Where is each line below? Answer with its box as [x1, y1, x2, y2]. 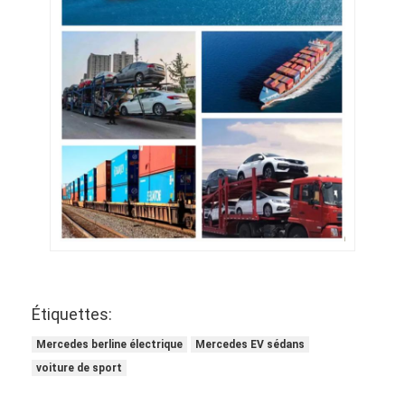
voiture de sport [36, 361, 123, 374]
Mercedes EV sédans [195, 337, 306, 351]
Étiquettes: [32, 304, 113, 324]
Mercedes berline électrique [36, 337, 184, 351]
